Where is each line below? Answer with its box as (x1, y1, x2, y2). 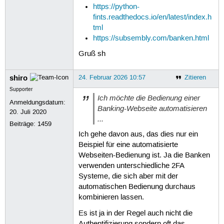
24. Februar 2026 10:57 (78, 73, 145, 81)
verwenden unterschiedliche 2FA (78, 161, 184, 171)
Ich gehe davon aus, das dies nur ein (78, 130, 198, 139)
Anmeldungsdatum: (9, 98, 66, 106)
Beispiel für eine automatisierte (78, 140, 178, 150)
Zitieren (184, 73, 206, 81)
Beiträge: (9, 119, 38, 128)
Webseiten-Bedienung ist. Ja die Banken (78, 151, 210, 160)
